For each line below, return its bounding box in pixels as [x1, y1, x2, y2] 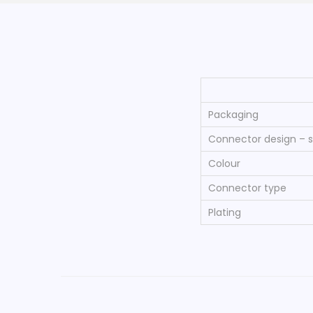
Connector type [208, 180, 286, 195]
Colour [208, 156, 240, 170]
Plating [208, 205, 241, 219]
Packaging [208, 107, 259, 122]
